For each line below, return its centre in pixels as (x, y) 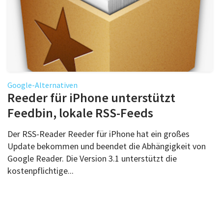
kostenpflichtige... (41, 170)
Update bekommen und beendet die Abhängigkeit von (107, 146)
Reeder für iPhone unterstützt (91, 97)
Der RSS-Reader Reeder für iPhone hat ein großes (98, 134)
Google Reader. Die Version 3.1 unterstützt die (92, 158)
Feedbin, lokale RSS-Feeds (80, 112)
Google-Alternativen (42, 85)
